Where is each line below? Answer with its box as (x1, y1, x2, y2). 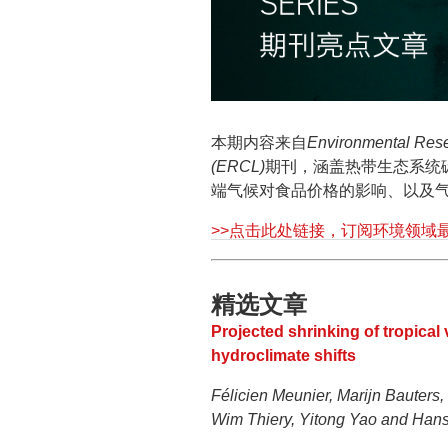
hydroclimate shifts (211, 346, 356, 364)
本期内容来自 (211, 133, 307, 151)
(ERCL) (211, 157, 265, 175)
